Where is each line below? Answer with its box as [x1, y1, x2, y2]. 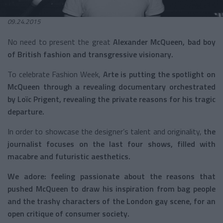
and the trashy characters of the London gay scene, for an [7, 195, 216, 207]
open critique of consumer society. [7, 207, 129, 220]
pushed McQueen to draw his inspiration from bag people [7, 182, 216, 195]
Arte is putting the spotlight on [103, 68, 216, 80]
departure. [7, 105, 44, 117]
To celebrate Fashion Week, [7, 68, 103, 80]
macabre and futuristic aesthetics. [7, 150, 130, 162]
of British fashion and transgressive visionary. [7, 48, 173, 60]
